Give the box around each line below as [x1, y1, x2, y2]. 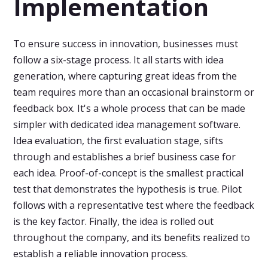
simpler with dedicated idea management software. [13, 118, 241, 131]
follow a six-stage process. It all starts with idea [13, 53, 224, 66]
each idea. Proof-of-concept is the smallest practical [13, 166, 244, 179]
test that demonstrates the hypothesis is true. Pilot [13, 182, 242, 196]
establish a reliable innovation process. [13, 247, 188, 260]
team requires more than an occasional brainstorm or [13, 86, 255, 99]
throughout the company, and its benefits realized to [13, 231, 251, 244]
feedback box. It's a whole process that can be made [13, 102, 246, 115]
